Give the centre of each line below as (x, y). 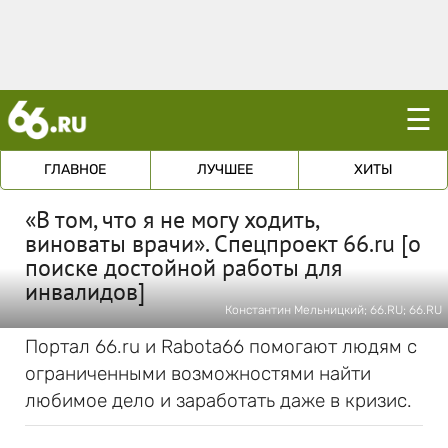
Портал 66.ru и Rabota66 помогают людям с (221, 346)
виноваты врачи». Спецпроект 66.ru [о (223, 243)
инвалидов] (85, 291)
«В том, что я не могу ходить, (171, 219)
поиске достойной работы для (183, 267)
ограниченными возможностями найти (198, 373)
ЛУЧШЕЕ (224, 169)
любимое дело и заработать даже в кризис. (218, 400)
